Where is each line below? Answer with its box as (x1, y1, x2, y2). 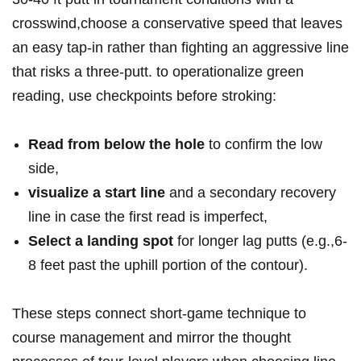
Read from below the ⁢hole (28, 136, 205, 153)
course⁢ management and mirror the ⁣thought (12, 330, 291, 346)
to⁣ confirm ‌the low (205, 136, 322, 153)
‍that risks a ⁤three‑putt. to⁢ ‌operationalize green (12, 64, 304, 81)
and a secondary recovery (165, 185, 336, 201)
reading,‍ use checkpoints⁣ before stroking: (12, 88, 276, 105)
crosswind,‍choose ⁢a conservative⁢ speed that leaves (12, 15, 342, 32)
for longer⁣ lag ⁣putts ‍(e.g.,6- (173, 233, 347, 250)
